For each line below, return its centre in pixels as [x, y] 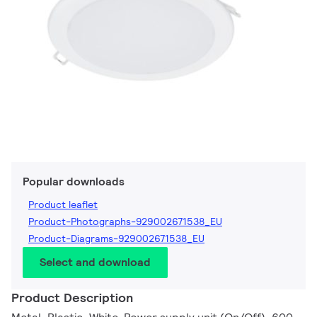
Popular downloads [74, 182]
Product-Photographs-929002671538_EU [125, 222]
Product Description [72, 298]
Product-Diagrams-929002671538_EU [116, 239]
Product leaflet [63, 205]
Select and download [95, 263]
